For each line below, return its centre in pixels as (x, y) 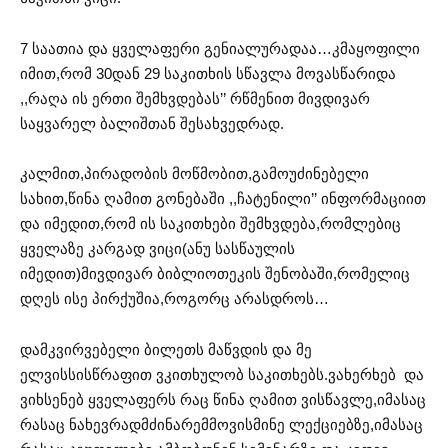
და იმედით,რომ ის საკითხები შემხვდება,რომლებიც (210, 224)
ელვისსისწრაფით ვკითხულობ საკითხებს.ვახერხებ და (222, 374)
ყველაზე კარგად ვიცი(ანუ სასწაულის (157, 249)
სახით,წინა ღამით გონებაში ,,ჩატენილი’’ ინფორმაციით (223, 199)
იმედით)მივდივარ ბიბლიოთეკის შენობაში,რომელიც (215, 274)
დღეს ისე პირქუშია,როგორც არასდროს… (174, 299)
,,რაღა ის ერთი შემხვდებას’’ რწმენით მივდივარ (195, 98)
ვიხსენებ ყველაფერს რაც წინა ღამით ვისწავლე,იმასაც (223, 399)
